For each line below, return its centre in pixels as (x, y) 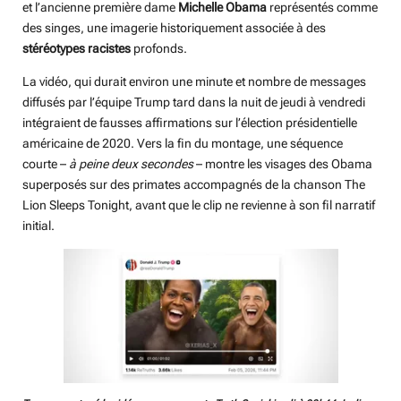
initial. (38, 226)
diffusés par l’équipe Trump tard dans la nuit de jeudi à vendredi (194, 102)
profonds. (159, 49)
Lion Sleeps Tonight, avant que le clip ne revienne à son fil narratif (199, 205)
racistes (109, 49)
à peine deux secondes (131, 164)
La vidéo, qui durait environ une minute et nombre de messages (194, 82)
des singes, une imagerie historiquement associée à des (174, 28)
